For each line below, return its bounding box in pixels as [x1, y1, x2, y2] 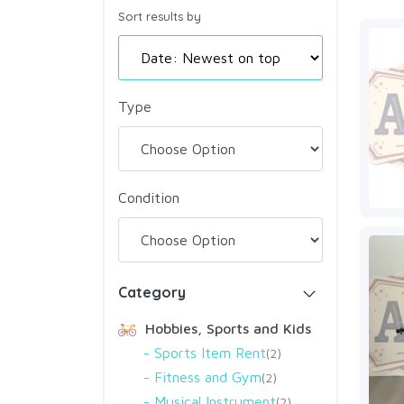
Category [118, 283, 186, 301]
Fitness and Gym [154, 369, 262, 385]
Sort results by [118, 9, 201, 23]
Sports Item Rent [154, 344, 266, 361]
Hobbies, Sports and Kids [141, 320, 311, 336]
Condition [118, 189, 179, 206]
